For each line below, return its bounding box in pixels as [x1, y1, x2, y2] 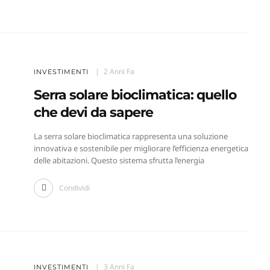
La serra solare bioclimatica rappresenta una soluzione [33, 131, 228, 142]
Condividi [58, 183, 90, 193]
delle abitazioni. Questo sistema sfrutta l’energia [33, 155, 204, 166]
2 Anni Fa [103, 66, 134, 77]
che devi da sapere [33, 104, 153, 121]
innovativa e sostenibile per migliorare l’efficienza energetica [33, 143, 248, 154]
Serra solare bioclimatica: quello [33, 87, 236, 104]
